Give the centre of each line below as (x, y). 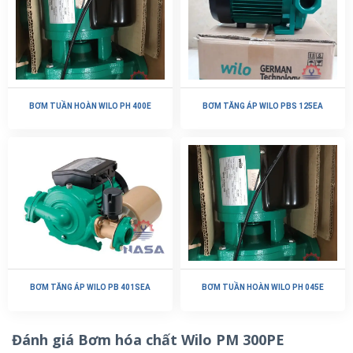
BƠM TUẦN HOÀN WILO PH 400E (90, 106)
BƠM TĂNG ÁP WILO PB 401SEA (90, 288)
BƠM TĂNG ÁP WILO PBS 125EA (263, 106)
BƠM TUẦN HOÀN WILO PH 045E (263, 288)
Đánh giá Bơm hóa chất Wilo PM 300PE (148, 339)
